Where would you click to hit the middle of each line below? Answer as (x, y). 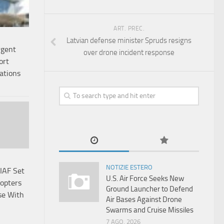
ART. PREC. (129, 28)
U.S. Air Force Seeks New (145, 178)
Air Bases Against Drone (144, 199)
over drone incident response (129, 52)
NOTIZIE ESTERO (129, 167)
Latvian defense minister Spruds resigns (129, 40)
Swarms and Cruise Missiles (150, 210)
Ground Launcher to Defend (149, 189)
